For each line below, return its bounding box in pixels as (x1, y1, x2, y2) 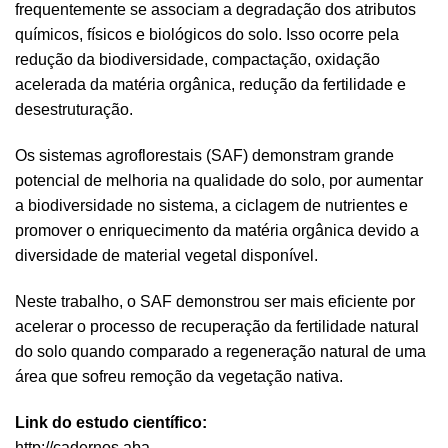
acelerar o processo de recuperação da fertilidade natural (15, 317, 419, 335)
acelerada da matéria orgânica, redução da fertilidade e (15, 76, 406, 94)
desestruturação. (15, 101, 133, 119)
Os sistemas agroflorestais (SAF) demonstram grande (15, 146, 394, 164)
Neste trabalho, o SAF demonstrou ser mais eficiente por (15, 292, 415, 310)
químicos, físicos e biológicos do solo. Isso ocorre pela (15, 26, 399, 44)
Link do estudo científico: (15, 413, 207, 431)
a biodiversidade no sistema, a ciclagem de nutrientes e (15, 196, 408, 214)
